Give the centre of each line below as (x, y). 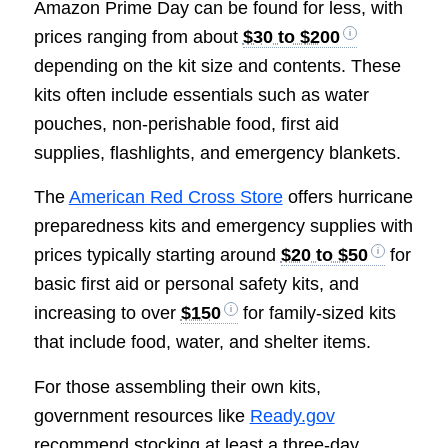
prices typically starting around (157, 255)
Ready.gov (292, 415)
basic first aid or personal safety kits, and (196, 284)
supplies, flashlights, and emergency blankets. (217, 153)
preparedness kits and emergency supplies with (223, 226)
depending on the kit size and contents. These (217, 66)
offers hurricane (347, 197)
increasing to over (107, 313)
